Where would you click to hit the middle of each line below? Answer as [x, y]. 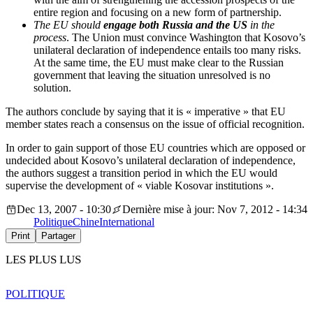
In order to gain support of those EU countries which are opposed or [155, 148]
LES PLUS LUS [43, 260]
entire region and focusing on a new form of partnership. [159, 13]
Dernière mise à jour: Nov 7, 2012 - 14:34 [215, 210]
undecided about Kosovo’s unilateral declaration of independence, [151, 161]
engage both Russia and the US [175, 25]
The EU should [68, 25]
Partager [58, 236]
